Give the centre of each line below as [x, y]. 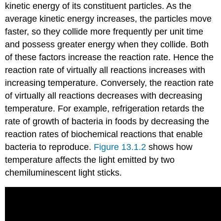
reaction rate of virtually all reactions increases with [105, 70]
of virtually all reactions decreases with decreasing [104, 95]
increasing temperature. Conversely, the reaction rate [110, 83]
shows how [169, 147]
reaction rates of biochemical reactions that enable [104, 134]
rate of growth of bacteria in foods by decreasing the [107, 121]
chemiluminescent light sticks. [64, 172]
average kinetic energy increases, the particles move [109, 18]
